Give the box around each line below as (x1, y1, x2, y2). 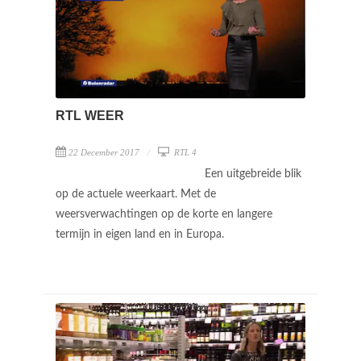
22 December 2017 (68, 147, 139, 157)
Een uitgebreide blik (205, 168, 301, 180)
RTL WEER (56, 108, 124, 122)
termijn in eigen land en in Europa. (56, 228, 227, 240)
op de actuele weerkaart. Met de (56, 188, 216, 200)
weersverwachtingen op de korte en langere (56, 208, 272, 220)
